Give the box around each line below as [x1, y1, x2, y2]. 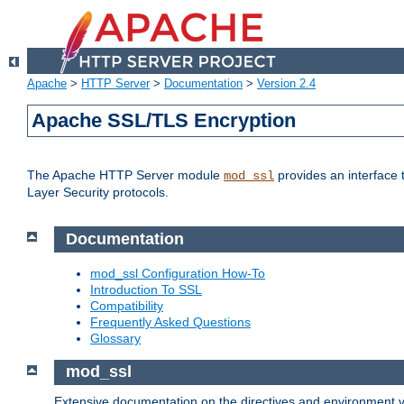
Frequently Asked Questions [90, 314, 251, 329]
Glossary [90, 330, 141, 345]
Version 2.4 [257, 77, 316, 91]
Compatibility [90, 298, 163, 313]
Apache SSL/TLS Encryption [32, 109, 297, 133]
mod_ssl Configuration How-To [90, 265, 265, 280]
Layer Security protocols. [27, 185, 169, 200]
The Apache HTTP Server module [27, 168, 224, 183]
